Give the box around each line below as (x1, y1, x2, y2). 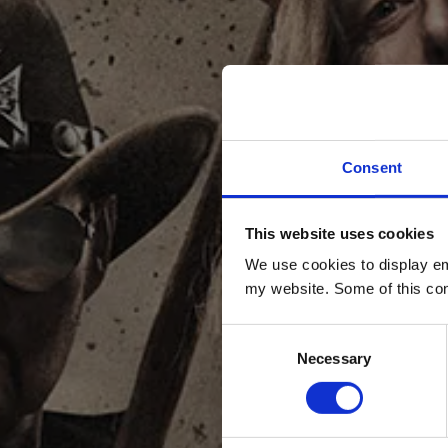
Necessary (297, 349, 371, 367)
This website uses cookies (244, 224, 434, 242)
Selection (221, 350, 282, 368)
